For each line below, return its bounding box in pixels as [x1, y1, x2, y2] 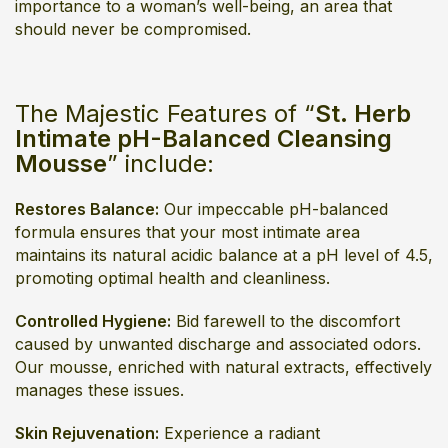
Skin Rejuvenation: [15, 423, 159, 443]
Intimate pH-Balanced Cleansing [15, 124, 392, 153]
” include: [107, 149, 214, 178]
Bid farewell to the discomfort [171, 311, 400, 331]
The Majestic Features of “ [15, 99, 315, 128]
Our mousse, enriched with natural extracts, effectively [15, 357, 432, 377]
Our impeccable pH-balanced [159, 199, 388, 219]
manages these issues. [15, 380, 184, 400]
